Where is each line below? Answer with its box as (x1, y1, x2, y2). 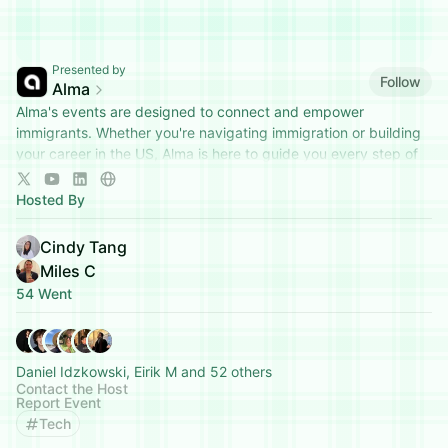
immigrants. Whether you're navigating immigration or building (16, 124, 421, 141)
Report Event (16, 394, 101, 411)
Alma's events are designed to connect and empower (16, 103, 364, 120)
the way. (16, 166, 72, 183)
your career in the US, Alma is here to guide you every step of (16, 145, 418, 162)
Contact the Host (16, 380, 128, 397)
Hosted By (16, 191, 85, 208)
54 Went (16, 285, 72, 302)
